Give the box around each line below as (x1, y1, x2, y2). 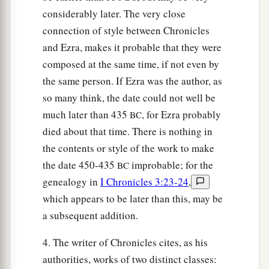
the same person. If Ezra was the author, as (43, 74, 222, 88)
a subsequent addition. (43, 208, 138, 223)
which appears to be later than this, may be (43, 192, 223, 206)
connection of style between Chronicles (43, 23, 210, 38)
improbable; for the (129, 158, 213, 172)
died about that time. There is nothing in (43, 124, 213, 139)
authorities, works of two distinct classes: (43, 252, 217, 267)
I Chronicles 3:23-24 (100, 175, 189, 189)
